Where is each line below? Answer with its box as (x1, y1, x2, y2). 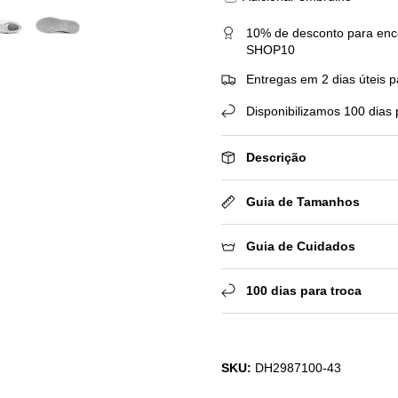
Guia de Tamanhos (245, 194, 360, 209)
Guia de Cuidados (245, 238, 355, 253)
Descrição (245, 149, 306, 164)
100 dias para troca (245, 283, 362, 298)
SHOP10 (245, 42, 295, 57)
